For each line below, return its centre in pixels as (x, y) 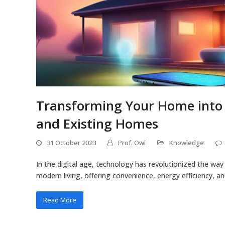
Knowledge (187, 142)
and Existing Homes (97, 123)
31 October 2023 (71, 142)
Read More (60, 200)
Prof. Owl (132, 142)
